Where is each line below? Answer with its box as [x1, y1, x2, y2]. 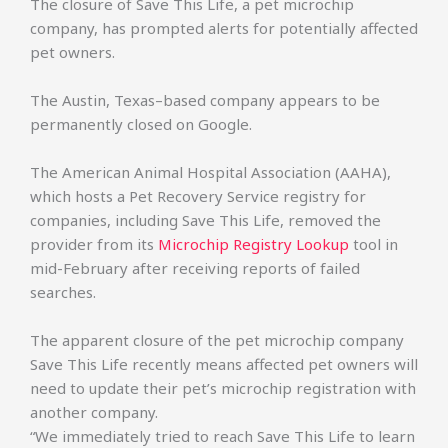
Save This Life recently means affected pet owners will [30, 354, 418, 374]
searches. [30, 282, 96, 302]
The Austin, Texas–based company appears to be [30, 90, 380, 110]
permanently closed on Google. [30, 114, 252, 134]
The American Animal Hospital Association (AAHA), [30, 162, 391, 182]
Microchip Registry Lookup [158, 234, 353, 254]
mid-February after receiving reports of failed [30, 258, 360, 278]
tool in [353, 234, 398, 254]
